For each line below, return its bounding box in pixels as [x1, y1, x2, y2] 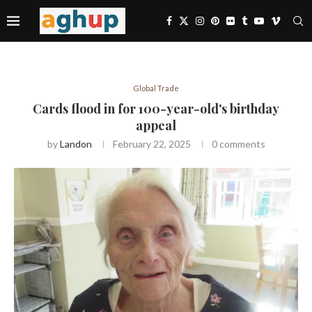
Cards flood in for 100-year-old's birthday [33, 100, 279, 117]
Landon [59, 138, 92, 150]
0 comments [211, 138, 265, 150]
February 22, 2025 [112, 138, 191, 150]
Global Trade [133, 84, 179, 93]
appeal [136, 117, 176, 134]
